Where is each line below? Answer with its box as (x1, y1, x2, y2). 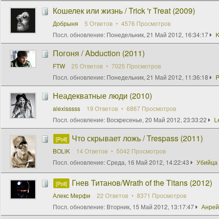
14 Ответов (76, 146, 109, 155)
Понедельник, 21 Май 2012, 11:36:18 (107, 72, 208, 81)
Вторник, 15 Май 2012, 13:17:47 (107, 202, 194, 211)
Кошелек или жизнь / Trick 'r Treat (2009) (53, 4, 195, 16)
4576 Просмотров (120, 19, 171, 27)
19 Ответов (87, 104, 119, 112)
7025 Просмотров (110, 61, 161, 70)
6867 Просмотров (125, 104, 176, 112)
